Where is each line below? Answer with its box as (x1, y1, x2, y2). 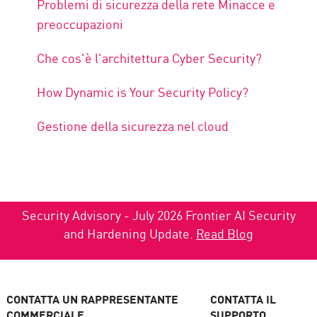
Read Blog (196, 224, 253, 243)
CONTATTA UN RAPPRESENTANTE (6, 289, 178, 307)
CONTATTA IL (210, 289, 277, 307)
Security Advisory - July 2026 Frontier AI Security (21, 205, 296, 224)
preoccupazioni (37, 14, 124, 33)
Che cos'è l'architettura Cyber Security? (37, 48, 263, 67)
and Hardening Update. (64, 224, 196, 243)
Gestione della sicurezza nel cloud (37, 116, 229, 135)
